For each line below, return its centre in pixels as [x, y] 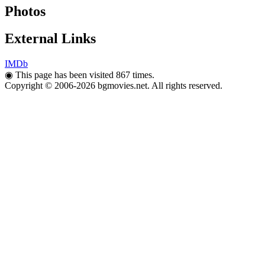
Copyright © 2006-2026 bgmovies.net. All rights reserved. [114, 86]
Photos [25, 11]
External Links [50, 39]
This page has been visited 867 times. [84, 75]
